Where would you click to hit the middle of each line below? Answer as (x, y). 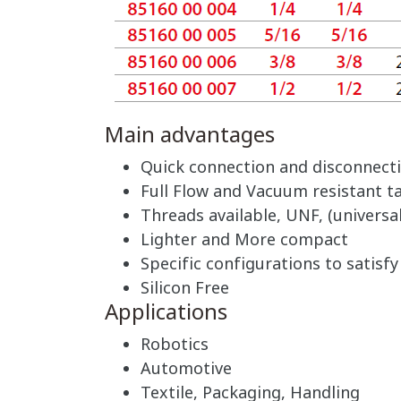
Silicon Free (185, 289)
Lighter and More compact (244, 240)
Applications (166, 313)
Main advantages (190, 136)
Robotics (175, 345)
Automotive (186, 369)
